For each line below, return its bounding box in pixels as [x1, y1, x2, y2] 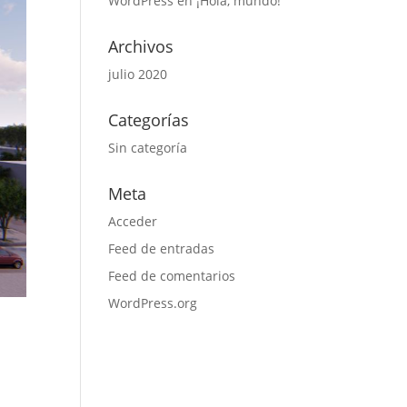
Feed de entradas [108, 240, 215, 257]
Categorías [108, 109, 190, 131]
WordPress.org [108, 294, 198, 312]
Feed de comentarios [108, 267, 236, 284]
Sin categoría [108, 139, 188, 156]
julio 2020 [108, 65, 168, 83]
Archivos [108, 35, 174, 57]
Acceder [108, 213, 158, 230]
